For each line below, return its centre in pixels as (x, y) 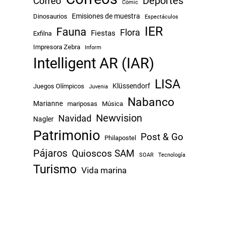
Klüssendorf (131, 86)
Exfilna (42, 33)
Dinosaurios (50, 16)
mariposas (82, 103)
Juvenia (98, 86)
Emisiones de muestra (106, 16)
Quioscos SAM (103, 153)
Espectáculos (161, 17)
